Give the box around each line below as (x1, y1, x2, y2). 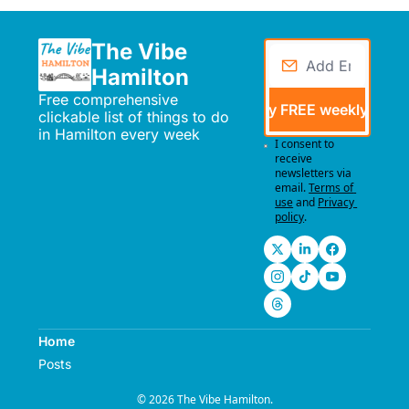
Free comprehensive (38, 90, 178, 109)
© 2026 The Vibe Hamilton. (136, 392, 273, 407)
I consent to (275, 136, 335, 152)
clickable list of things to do (38, 108, 229, 126)
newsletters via (275, 165, 352, 181)
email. (275, 180, 307, 195)
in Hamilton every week (38, 125, 200, 143)
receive (275, 151, 313, 166)
